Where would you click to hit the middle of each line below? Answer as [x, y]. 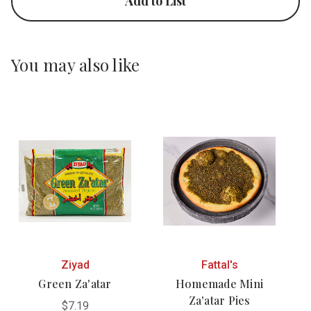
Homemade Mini [219, 283]
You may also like [76, 64]
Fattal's [219, 264]
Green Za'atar [75, 283]
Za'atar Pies [219, 300]
